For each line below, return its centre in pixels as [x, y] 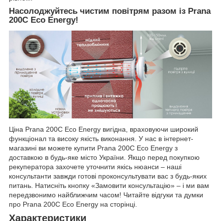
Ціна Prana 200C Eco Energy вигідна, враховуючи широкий [104, 129]
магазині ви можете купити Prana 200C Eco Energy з [93, 148]
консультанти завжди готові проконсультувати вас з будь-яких [108, 176]
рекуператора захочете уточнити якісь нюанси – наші [95, 166]
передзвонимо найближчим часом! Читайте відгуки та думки [106, 195]
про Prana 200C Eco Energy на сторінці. [73, 204]
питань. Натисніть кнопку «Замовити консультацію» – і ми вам [109, 185]
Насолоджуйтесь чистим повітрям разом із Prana [110, 11]
